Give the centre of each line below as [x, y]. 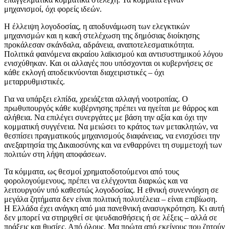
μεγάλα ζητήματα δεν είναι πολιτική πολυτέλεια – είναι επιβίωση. [111, 199]
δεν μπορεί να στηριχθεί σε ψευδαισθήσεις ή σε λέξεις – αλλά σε [111, 217]
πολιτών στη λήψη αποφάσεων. [55, 154]
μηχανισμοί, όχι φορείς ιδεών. [53, 9]
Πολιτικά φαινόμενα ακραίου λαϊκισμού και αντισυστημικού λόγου [113, 54]
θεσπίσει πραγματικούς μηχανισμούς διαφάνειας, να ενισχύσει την [112, 135]
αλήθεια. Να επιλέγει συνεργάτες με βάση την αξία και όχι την [106, 117]
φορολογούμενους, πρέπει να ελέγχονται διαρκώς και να [96, 180]
